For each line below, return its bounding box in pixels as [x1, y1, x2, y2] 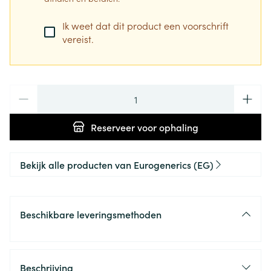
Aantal [9, 83, 38, 97]
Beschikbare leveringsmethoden [20, 207, 162, 221]
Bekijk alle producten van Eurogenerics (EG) [20, 157, 214, 171]
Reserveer [91, 120, 135, 134]
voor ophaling [135, 120, 198, 134]
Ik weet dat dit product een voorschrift [62, 18, 229, 32]
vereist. [62, 31, 94, 45]
